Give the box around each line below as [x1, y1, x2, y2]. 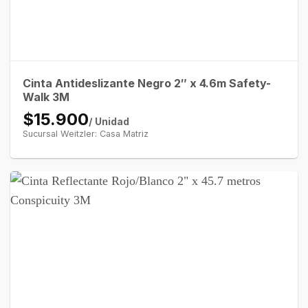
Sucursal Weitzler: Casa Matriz [22, 128, 148, 139]
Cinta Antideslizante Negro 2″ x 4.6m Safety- [22, 76, 271, 90]
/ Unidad [88, 115, 129, 127]
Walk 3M [22, 89, 69, 104]
